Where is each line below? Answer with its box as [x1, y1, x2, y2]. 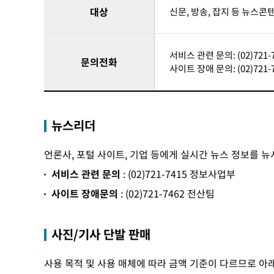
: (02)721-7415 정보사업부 [120, 166, 235, 181]
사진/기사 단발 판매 [51, 225, 150, 243]
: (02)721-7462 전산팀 [118, 186, 215, 201]
